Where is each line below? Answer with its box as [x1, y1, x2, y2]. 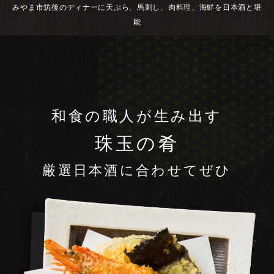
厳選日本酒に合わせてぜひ [42, 163, 232, 179]
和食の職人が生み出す [51, 108, 223, 125]
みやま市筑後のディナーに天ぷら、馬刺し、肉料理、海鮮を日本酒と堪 [12, 3, 262, 12]
